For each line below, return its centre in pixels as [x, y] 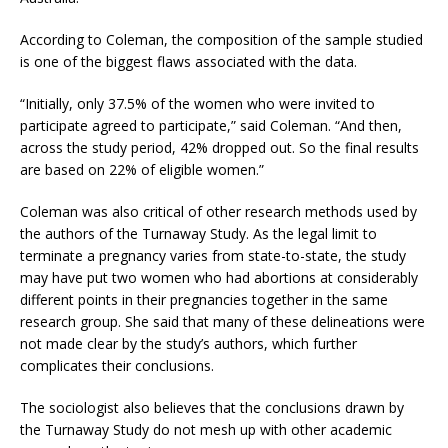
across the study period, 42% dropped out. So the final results [219, 148]
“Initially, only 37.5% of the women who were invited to [197, 104]
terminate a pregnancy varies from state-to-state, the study [213, 256]
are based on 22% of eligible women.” [142, 170]
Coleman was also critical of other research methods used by [218, 212]
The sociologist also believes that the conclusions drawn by [212, 408]
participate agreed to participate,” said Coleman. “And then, [211, 126]
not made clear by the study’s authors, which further [188, 344]
